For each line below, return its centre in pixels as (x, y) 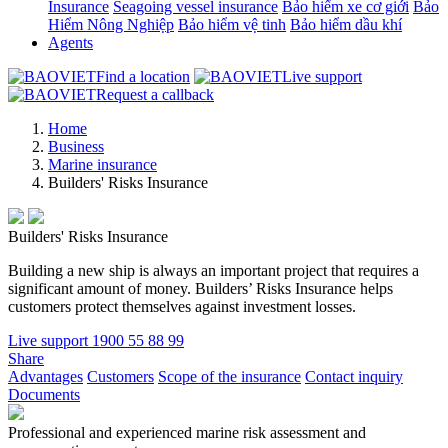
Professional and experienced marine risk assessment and (187, 432)
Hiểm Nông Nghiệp (111, 24)
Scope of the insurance (229, 376)
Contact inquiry (354, 376)
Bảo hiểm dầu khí (346, 24)
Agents (70, 42)
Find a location (143, 76)
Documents (44, 394)
